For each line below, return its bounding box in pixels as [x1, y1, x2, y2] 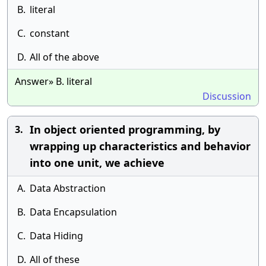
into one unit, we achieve [30, 156, 164, 170]
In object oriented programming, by [30, 122, 220, 137]
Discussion [202, 90, 251, 103]
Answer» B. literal [15, 75, 92, 88]
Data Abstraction [30, 182, 106, 195]
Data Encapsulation [30, 205, 117, 218]
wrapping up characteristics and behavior [30, 139, 251, 153]
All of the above [30, 50, 99, 64]
